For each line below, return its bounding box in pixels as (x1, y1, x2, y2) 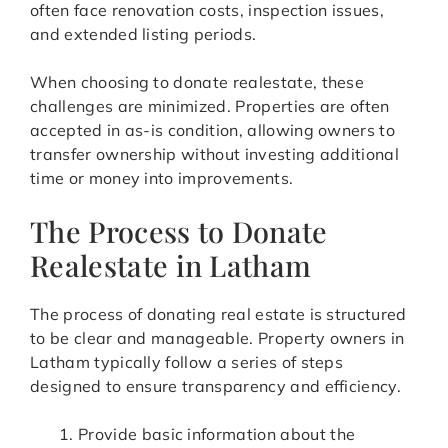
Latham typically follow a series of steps (30, 352, 344, 373)
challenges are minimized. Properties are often (30, 96, 390, 117)
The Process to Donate (30, 212, 328, 251)
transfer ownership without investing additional (30, 144, 400, 165)
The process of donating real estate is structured (30, 304, 407, 325)
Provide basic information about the (78, 424, 356, 445)
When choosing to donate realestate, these (30, 72, 365, 93)
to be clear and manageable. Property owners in (30, 328, 405, 349)
